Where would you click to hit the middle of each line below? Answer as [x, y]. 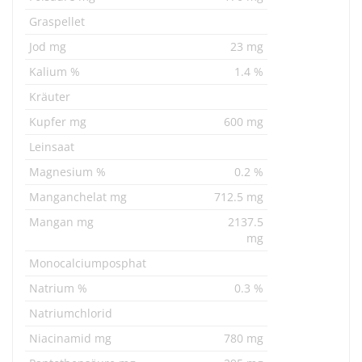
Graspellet [57, 21]
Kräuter [50, 97]
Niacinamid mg [70, 338]
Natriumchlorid [71, 313]
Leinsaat [52, 147]
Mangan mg [61, 222]
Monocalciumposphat [88, 263]
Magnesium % [67, 172]
